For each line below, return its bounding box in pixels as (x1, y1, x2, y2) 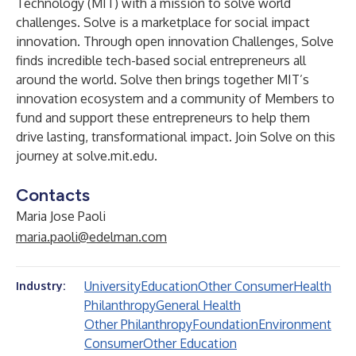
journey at (16, 148, 76, 164)
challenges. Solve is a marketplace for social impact (16, 14, 310, 30)
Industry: (16, 279, 65, 292)
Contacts (16, 184, 90, 206)
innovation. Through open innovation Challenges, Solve (16, 33, 334, 49)
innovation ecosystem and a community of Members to (16, 91, 335, 106)
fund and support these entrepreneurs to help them (16, 110, 310, 126)
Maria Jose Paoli (16, 208, 106, 224)
